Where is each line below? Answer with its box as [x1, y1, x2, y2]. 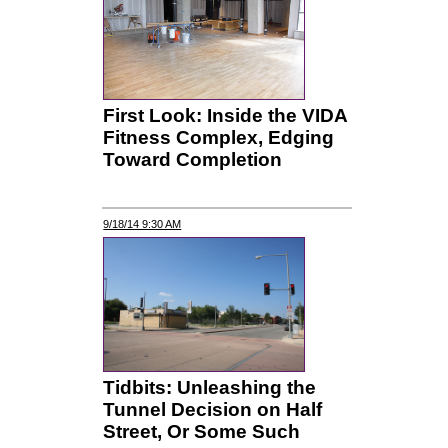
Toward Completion [103, 149, 283, 171]
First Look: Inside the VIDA [103, 105, 348, 127]
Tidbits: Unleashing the [103, 377, 317, 399]
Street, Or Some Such [103, 421, 301, 443]
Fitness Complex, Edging [103, 127, 335, 149]
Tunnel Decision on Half [103, 399, 323, 421]
